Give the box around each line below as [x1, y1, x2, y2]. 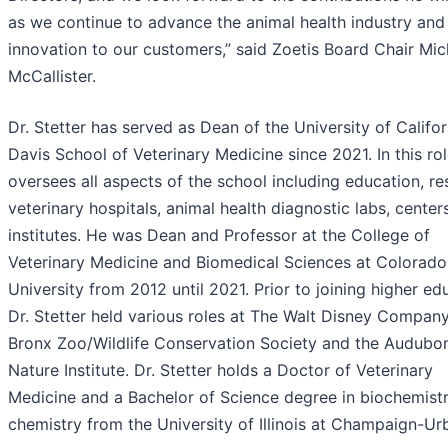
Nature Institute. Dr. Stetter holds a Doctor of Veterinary [8, 360, 433, 381]
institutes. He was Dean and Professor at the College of [8, 225, 430, 246]
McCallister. [8, 66, 96, 87]
